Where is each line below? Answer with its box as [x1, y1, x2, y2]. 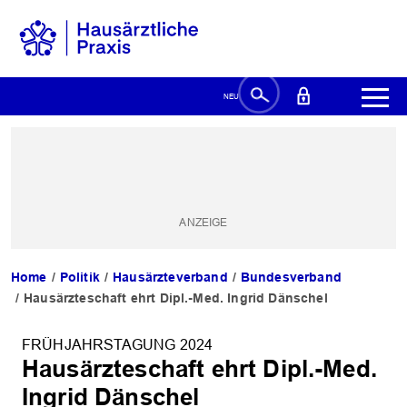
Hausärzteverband [113, 270, 228, 285]
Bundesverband [240, 270, 342, 285]
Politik [59, 270, 100, 285]
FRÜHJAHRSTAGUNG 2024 [22, 337, 213, 353]
